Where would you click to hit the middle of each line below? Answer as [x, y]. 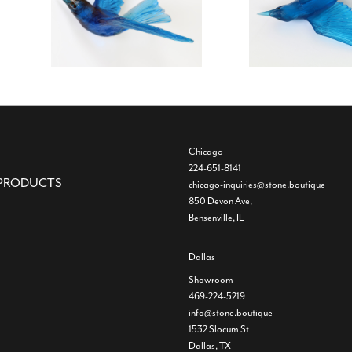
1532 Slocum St [219, 330]
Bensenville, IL [216, 218]
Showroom [211, 280]
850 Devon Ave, [220, 202]
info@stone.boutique [231, 313]
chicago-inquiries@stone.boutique [257, 185]
